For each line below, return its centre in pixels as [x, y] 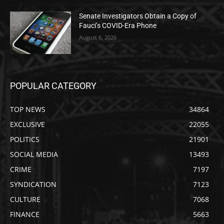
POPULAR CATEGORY [53, 86]
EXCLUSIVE [27, 124]
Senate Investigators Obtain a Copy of [138, 16]
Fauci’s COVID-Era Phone [118, 25]
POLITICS [25, 139]
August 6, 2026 [98, 37]
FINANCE [25, 214]
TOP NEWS [28, 109]
